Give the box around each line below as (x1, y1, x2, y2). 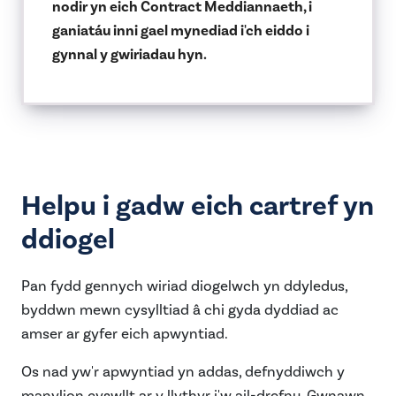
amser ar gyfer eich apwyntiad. (21, 324, 228, 345)
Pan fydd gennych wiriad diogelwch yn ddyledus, (21, 277, 347, 297)
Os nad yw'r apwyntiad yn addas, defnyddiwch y (21, 362, 345, 383)
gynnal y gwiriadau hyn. (52, 45, 207, 65)
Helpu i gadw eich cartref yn (21, 188, 374, 225)
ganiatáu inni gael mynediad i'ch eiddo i (52, 21, 309, 42)
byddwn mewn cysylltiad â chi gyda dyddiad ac (21, 301, 339, 321)
